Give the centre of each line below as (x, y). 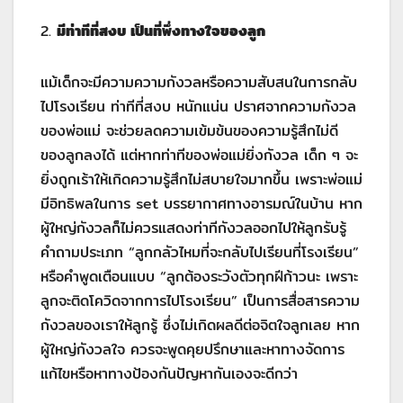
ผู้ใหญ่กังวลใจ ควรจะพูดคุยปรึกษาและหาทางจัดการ (193, 349)
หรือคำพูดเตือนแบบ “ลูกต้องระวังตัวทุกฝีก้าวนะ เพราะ (199, 276)
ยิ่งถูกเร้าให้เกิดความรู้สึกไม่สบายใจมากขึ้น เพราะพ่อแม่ (201, 179)
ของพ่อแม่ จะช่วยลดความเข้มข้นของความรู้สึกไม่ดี (189, 130)
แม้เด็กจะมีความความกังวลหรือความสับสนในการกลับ (199, 82)
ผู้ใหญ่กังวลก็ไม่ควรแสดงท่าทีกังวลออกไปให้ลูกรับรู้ (193, 228)
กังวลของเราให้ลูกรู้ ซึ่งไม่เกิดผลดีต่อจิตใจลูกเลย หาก (200, 325)
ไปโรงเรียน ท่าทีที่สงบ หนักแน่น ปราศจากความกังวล (198, 106)
